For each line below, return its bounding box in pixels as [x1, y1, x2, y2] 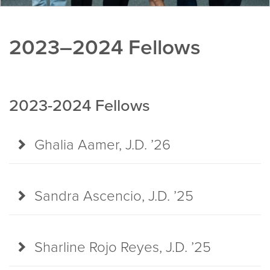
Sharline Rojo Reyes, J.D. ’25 [34, 236, 211, 258]
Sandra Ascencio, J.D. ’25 [34, 184, 193, 207]
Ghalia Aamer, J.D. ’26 [34, 133, 171, 155]
